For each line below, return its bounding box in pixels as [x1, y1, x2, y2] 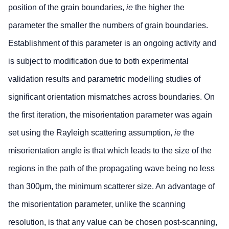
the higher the [133, 3, 185, 12]
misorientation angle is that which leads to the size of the [8, 146, 212, 155]
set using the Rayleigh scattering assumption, [8, 128, 174, 138]
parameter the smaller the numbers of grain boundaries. [8, 21, 208, 30]
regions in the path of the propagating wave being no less [8, 164, 215, 173]
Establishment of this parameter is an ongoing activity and [8, 39, 216, 48]
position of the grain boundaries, [8, 3, 126, 12]
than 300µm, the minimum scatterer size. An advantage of [8, 182, 215, 191]
